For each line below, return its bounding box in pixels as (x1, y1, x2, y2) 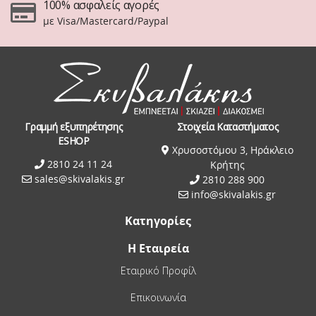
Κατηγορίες (125, 212, 191, 229)
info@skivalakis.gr (191, 187, 276, 201)
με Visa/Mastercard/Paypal (43, 14, 169, 28)
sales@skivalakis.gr (35, 171, 126, 186)
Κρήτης (209, 157, 245, 171)
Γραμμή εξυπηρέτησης (25, 119, 123, 133)
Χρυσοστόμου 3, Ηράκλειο (169, 142, 293, 157)
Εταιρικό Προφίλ (120, 263, 196, 277)
